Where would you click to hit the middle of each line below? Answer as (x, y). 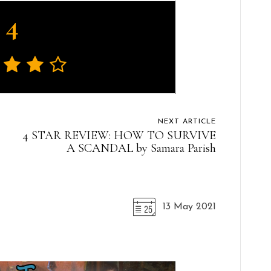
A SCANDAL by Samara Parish (141, 148)
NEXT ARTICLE (187, 121)
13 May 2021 (189, 207)
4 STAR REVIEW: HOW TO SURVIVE (119, 135)
